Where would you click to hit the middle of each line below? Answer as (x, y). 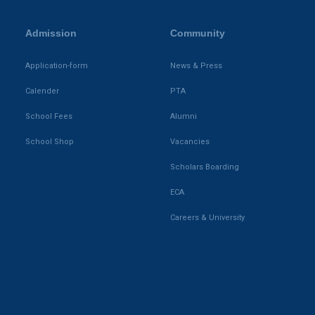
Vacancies (190, 142)
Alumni (184, 117)
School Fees (49, 117)
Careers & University (207, 218)
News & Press (196, 66)
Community (198, 33)
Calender (42, 91)
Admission (51, 33)
